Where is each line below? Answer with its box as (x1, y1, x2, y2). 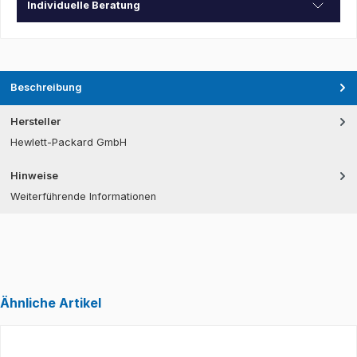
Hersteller (10, 115, 61, 127)
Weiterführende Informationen (10, 190, 156, 203)
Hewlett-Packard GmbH (10, 136, 127, 149)
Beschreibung (10, 80, 82, 93)
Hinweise (10, 170, 58, 182)
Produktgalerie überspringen (36, 342, 175, 355)
